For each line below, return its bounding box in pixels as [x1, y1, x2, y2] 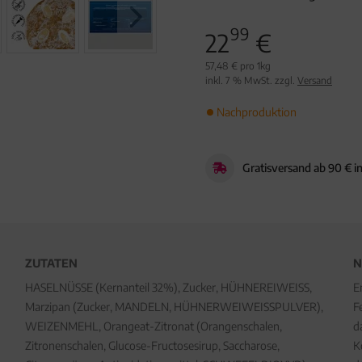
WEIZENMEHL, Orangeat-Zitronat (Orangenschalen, [24, 319, 282, 333]
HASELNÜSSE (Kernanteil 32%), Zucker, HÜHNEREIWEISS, [24, 280, 312, 294]
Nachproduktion [217, 105, 297, 119]
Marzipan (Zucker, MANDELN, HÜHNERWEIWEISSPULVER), [24, 300, 323, 314]
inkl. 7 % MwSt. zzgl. [205, 74, 297, 86]
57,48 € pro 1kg [205, 60, 271, 72]
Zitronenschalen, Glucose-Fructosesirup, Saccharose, [24, 339, 280, 352]
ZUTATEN [24, 256, 78, 270]
